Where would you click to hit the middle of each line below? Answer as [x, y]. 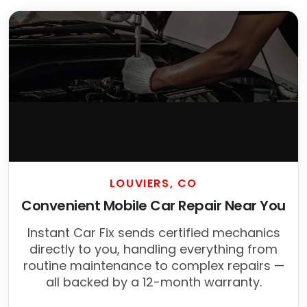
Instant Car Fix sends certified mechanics [153, 233]
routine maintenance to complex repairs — [153, 266]
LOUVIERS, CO [153, 184]
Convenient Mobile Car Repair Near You [153, 206]
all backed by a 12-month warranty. [153, 282]
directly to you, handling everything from [153, 249]
